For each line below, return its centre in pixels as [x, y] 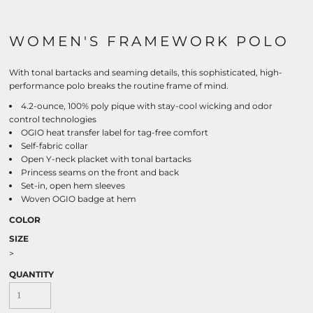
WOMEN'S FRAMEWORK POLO [149, 41]
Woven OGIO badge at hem [79, 199]
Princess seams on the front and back [100, 172]
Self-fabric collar [54, 146]
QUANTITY [31, 274]
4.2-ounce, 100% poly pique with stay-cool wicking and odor [147, 106]
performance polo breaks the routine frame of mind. [119, 86]
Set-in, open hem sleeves [73, 185]
